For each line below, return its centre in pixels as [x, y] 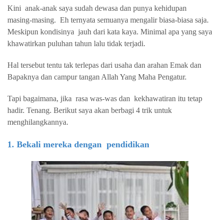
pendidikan [128, 144]
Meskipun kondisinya [41, 32]
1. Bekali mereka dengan [55, 144]
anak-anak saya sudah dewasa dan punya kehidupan [106, 8]
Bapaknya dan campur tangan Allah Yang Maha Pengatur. [98, 77]
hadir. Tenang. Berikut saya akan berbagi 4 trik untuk [90, 110]
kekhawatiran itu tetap [168, 98]
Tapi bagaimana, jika [40, 98]
